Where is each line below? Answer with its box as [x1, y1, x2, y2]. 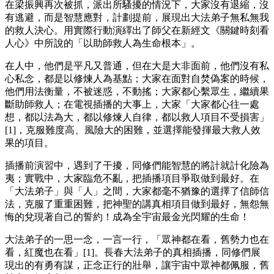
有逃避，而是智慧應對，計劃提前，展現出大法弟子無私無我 [5, 12, 269, 23]
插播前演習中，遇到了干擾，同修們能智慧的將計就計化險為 [5, 160, 269, 171]
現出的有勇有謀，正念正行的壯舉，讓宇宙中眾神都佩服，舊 [5, 259, 269, 270]
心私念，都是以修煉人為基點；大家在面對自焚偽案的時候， [5, 73, 269, 84]
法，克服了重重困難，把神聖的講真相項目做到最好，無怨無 [5, 198, 269, 209]
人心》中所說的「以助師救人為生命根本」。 [5, 37, 201, 48]
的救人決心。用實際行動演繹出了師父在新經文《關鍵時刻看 [5, 24, 269, 35]
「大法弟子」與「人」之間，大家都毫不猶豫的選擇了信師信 [5, 185, 269, 196]
